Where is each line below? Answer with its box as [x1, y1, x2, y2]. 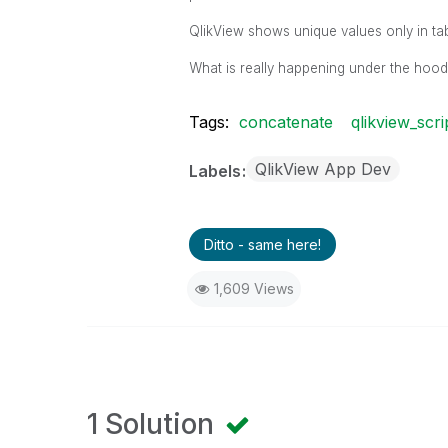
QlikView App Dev [254, 159, 391, 179]
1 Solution [87, 407, 221, 441]
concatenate [238, 112, 333, 132]
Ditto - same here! [203, 236, 321, 253]
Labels [188, 161, 245, 181]
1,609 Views [213, 280, 294, 297]
